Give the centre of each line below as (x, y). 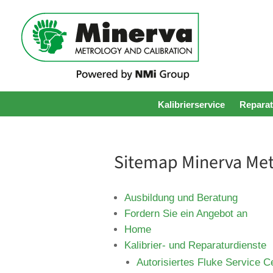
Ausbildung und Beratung (181, 198)
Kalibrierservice (191, 105)
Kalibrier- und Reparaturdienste (195, 245)
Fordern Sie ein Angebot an (186, 214)
